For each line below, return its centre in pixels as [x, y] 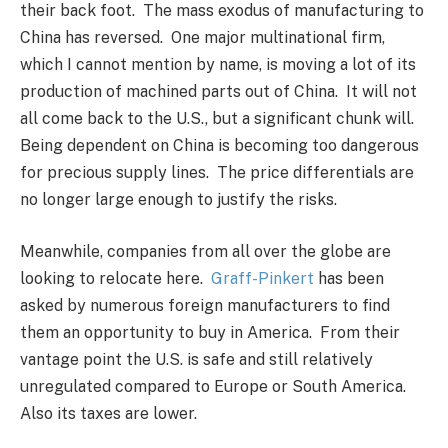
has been [349, 278]
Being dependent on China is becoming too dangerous [219, 146]
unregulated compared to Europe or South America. [215, 386]
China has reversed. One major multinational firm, [202, 38]
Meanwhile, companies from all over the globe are [205, 251]
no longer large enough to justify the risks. [178, 200]
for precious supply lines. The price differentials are [217, 173]
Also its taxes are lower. [108, 413]
